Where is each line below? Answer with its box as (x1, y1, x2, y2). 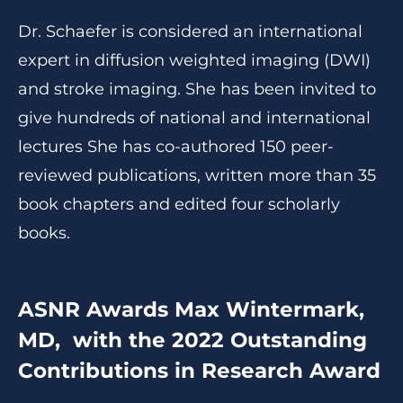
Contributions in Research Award (18, 358, 381, 383)
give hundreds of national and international (18, 108, 371, 128)
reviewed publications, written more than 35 (18, 166, 376, 185)
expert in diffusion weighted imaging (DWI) (18, 50, 371, 70)
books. (18, 223, 70, 243)
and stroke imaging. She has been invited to (18, 79, 376, 99)
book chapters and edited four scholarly (18, 194, 340, 214)
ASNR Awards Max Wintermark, (18, 297, 364, 322)
